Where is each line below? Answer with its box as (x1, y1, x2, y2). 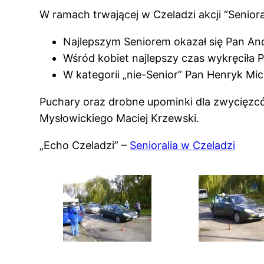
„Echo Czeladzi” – (39, 138, 130, 151)
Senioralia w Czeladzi (130, 138, 236, 151)
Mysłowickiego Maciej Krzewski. (39, 111, 200, 124)
